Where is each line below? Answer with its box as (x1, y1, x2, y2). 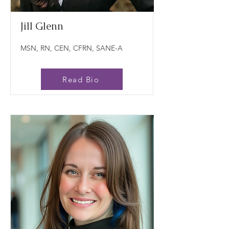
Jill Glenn (20, 19, 63, 33)
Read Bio (62, 74, 99, 84)
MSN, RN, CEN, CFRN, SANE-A (20, 43, 123, 53)
